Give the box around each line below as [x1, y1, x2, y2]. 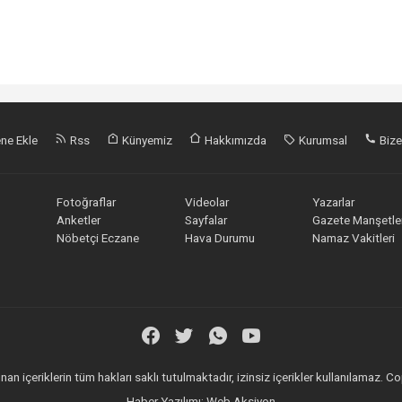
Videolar [184, 194, 229, 209]
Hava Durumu [184, 230, 255, 245]
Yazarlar [312, 194, 355, 209]
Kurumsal [296, 133, 347, 148]
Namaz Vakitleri [312, 230, 396, 245]
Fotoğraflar [57, 194, 117, 209]
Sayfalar [184, 212, 227, 227]
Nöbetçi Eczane [57, 230, 140, 245]
